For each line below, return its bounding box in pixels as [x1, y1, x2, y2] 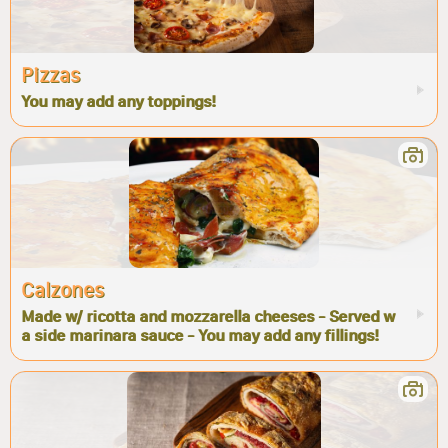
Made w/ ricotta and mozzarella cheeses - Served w [21, 307, 395, 326]
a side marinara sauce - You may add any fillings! [21, 326, 378, 345]
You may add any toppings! [21, 92, 215, 111]
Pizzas [21, 63, 80, 87]
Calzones [21, 278, 104, 302]
